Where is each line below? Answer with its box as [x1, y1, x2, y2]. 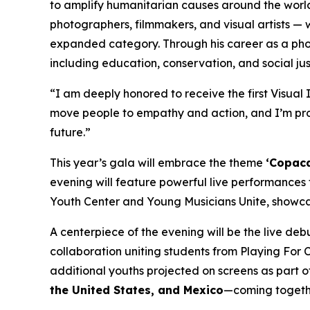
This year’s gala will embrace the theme [50, 155, 266, 170]
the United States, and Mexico [50, 282, 224, 297]
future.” [50, 125, 91, 139]
